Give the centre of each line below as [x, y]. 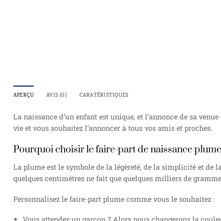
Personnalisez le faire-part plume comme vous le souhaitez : [114, 199]
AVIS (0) [56, 94]
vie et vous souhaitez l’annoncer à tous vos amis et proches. [113, 128]
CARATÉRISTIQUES [104, 94]
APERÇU [24, 94]
